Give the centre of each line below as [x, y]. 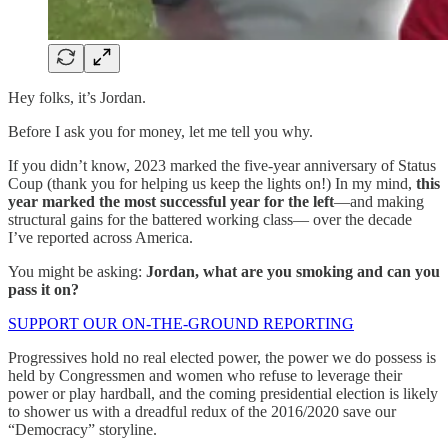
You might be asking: [77, 271]
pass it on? [43, 289]
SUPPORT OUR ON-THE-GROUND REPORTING [181, 323]
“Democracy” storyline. [82, 429]
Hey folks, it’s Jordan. [77, 97]
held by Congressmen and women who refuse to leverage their [205, 375]
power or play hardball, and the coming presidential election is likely [223, 393]
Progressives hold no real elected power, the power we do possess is [222, 357]
